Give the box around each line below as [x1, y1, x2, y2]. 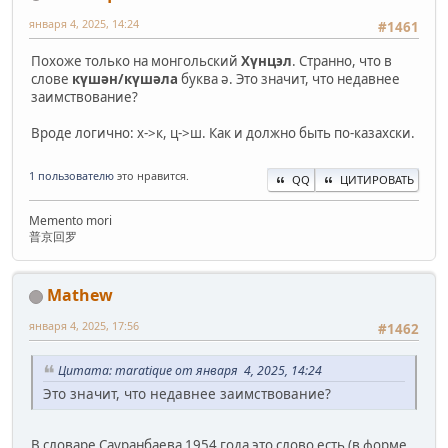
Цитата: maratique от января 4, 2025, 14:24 [58, 361, 322, 379]
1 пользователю [29, 168, 114, 184]
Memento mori [29, 212, 112, 230]
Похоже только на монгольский [31, 52, 241, 71]
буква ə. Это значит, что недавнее [181, 70, 400, 89]
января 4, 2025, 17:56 [29, 318, 139, 334]
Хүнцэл [241, 52, 292, 71]
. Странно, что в [292, 52, 392, 71]
